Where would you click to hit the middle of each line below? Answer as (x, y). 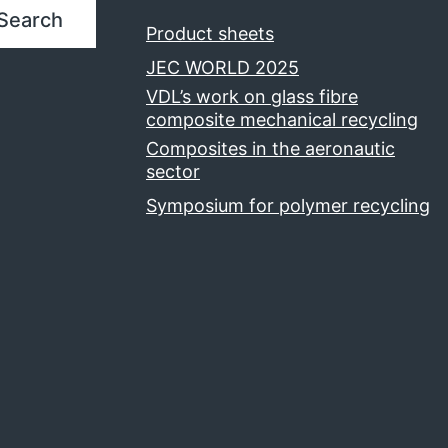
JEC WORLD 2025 (222, 67)
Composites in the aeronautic (270, 148)
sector (173, 171)
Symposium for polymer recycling (288, 205)
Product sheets (210, 33)
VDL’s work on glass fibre (252, 96)
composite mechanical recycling (282, 119)
